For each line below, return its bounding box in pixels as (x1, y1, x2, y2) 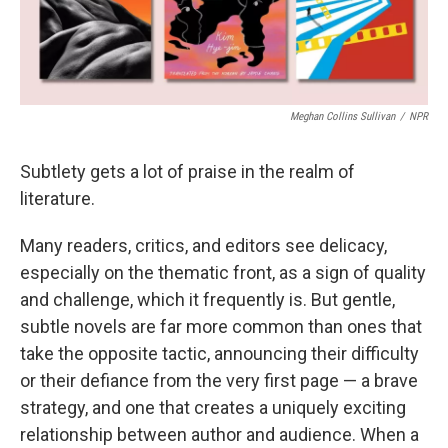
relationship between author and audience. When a (20, 424, 419, 446)
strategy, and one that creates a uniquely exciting (20, 397, 406, 419)
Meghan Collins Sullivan (290, 110, 395, 124)
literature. (20, 188, 95, 210)
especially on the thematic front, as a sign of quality (20, 262, 426, 284)
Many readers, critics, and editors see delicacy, (20, 235, 387, 257)
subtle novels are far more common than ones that (20, 316, 422, 338)
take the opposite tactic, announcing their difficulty (20, 343, 419, 365)
